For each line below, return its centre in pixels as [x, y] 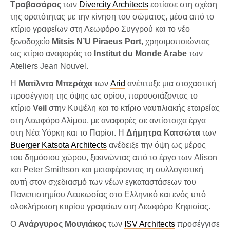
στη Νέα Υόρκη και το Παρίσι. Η [68, 132]
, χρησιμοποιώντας [176, 41]
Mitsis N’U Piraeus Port [97, 41]
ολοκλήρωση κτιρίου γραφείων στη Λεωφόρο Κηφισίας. [110, 206]
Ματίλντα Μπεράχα [55, 83]
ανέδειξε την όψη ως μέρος [156, 145]
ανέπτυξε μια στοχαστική [171, 83]
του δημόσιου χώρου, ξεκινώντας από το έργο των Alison [114, 157]
